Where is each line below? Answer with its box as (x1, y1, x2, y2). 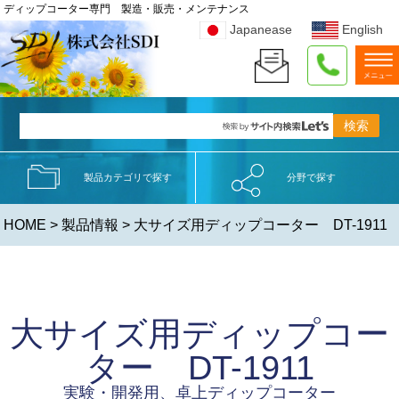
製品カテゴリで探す (83, 172, 172, 183)
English (342, 21, 384, 37)
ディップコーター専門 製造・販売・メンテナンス (4, 3, 249, 15)
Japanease (230, 21, 293, 37)
